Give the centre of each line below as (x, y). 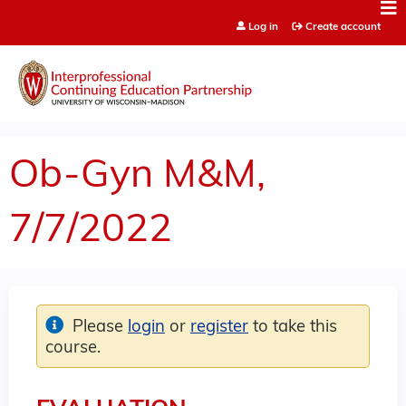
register (219, 327)
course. (73, 348)
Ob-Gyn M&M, (137, 177)
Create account (343, 27)
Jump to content (203, 11)
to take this (293, 327)
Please (100, 327)
